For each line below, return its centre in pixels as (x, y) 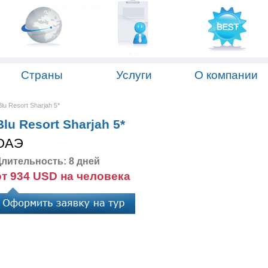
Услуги (134, 75)
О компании (226, 75)
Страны (42, 75)
